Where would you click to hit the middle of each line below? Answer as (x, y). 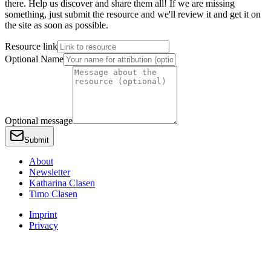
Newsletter (50, 172)
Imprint (43, 214)
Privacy (44, 225)
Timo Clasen (53, 194)
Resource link (31, 46)
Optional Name (34, 59)
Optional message (39, 120)
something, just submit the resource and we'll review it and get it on (133, 14)
